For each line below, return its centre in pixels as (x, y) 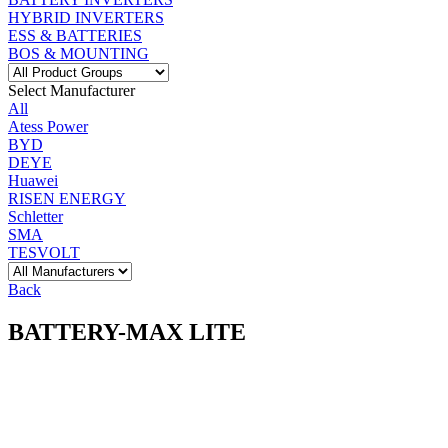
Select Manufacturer (71, 90)
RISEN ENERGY (67, 198)
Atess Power (48, 126)
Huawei (33, 180)
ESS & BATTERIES (75, 35)
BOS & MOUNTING (78, 53)
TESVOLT (44, 252)
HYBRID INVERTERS (86, 17)
